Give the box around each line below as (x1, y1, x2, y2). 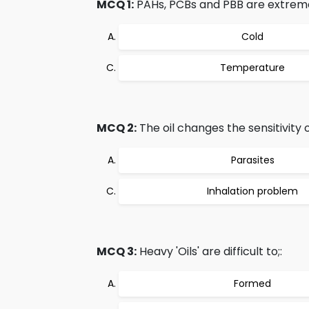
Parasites (230, 153, 275, 167)
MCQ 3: (97, 243, 137, 259)
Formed (234, 277, 271, 290)
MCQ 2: (97, 120, 137, 136)
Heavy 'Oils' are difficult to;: (137, 243, 282, 259)
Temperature (220, 61, 285, 74)
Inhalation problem (207, 184, 298, 198)
